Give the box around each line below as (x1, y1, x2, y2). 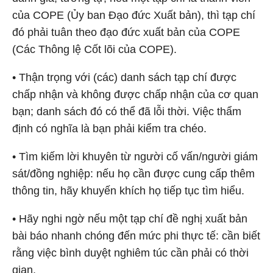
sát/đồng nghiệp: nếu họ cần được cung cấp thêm (12, 168, 255, 180)
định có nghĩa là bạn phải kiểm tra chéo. (12, 122, 207, 135)
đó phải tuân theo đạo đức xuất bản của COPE (12, 26, 240, 38)
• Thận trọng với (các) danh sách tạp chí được (12, 71, 236, 83)
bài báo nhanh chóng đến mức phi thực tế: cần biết (12, 230, 260, 242)
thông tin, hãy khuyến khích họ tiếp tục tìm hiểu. (12, 185, 244, 197)
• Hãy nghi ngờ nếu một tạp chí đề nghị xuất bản (12, 213, 247, 225)
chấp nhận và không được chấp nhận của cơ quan (12, 88, 258, 101)
